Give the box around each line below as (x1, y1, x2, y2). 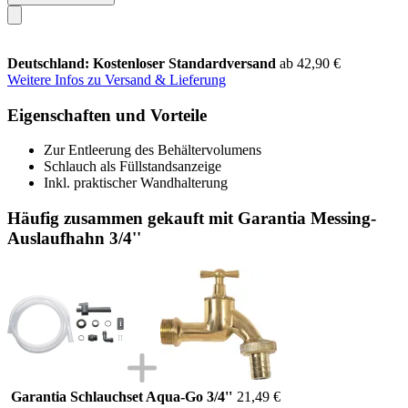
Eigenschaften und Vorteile (7, 105, 207, 125)
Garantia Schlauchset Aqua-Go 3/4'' (11, 388, 232, 404)
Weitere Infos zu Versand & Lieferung (7, 71, 226, 87)
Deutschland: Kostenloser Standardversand (7, 55, 280, 71)
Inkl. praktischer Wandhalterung (44, 175, 228, 191)
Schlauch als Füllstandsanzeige (44, 158, 221, 175)
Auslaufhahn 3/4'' (7, 228, 141, 248)
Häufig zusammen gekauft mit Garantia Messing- (7, 208, 376, 228)
